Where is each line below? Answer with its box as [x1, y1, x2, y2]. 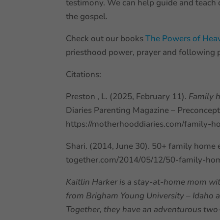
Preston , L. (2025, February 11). [66, 91, 189, 102]
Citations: [66, 69, 102, 80]
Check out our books [66, 33, 146, 44]
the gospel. [66, 11, 110, 22]
